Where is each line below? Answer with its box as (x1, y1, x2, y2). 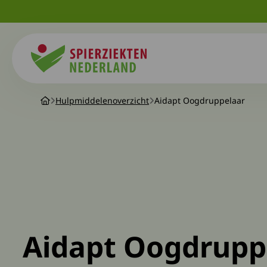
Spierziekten (30, 73, 86, 86)
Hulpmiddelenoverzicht (55, 95, 149, 106)
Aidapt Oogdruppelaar (154, 95, 245, 106)
